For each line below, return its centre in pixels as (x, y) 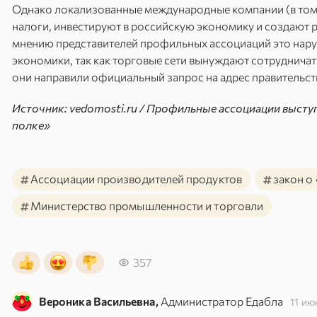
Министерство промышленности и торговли (147, 206)
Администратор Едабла (222, 301)
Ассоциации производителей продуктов (136, 179)
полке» (31, 125)
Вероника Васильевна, (99, 301)
